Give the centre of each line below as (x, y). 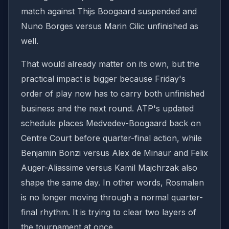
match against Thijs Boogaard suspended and (109, 11)
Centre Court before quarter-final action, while (111, 138)
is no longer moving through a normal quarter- (112, 197)
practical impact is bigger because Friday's (103, 79)
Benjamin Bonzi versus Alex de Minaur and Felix (114, 153)
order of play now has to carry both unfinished (113, 94)
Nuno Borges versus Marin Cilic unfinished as (110, 26)
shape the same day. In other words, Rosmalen (112, 182)
